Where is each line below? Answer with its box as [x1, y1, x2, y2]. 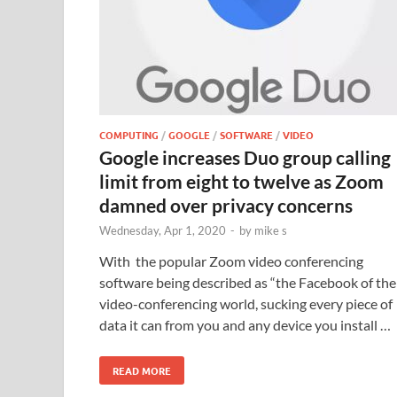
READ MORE [113, 363, 171, 378]
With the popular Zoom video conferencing [99, 253, 363, 269]
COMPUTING [99, 128, 159, 142]
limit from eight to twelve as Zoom [99, 170, 384, 192]
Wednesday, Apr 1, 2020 [99, 223, 226, 237]
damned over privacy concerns [99, 194, 353, 216]
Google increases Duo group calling [99, 146, 391, 168]
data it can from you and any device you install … [99, 316, 391, 333]
